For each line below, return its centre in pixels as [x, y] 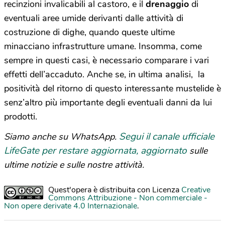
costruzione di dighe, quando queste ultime [89, 32]
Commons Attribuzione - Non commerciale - [128, 198]
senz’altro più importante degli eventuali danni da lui [108, 102]
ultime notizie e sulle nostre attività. [74, 164]
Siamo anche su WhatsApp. [62, 136]
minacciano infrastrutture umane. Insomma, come [103, 46]
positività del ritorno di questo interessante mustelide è [113, 88]
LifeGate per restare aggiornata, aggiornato [95, 150]
